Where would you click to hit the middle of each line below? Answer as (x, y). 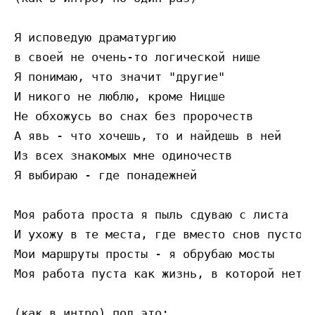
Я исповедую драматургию (95, 38)
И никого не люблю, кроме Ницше (120, 97)
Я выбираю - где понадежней (105, 175)
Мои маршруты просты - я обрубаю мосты (144, 254)
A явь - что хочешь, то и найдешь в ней (148, 136)
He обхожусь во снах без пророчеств (134, 116)
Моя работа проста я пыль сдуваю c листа (151, 215)
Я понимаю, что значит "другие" (120, 77)
